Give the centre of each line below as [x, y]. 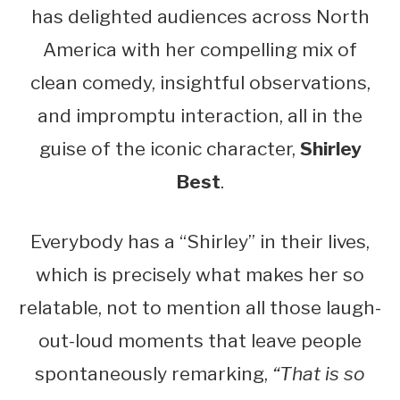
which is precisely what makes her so [200, 274]
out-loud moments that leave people [200, 340]
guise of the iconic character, [169, 148]
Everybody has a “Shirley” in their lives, [200, 241]
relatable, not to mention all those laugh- [200, 307]
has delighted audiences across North [200, 16]
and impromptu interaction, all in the [200, 115]
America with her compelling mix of [200, 49]
